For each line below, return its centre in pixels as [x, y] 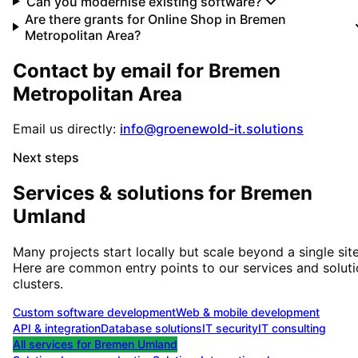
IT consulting [292, 328]
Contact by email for [111, 70]
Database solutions [151, 328]
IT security [230, 328]
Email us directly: [64, 129]
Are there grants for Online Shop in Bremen [156, 19]
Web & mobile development [248, 312]
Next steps [46, 158]
